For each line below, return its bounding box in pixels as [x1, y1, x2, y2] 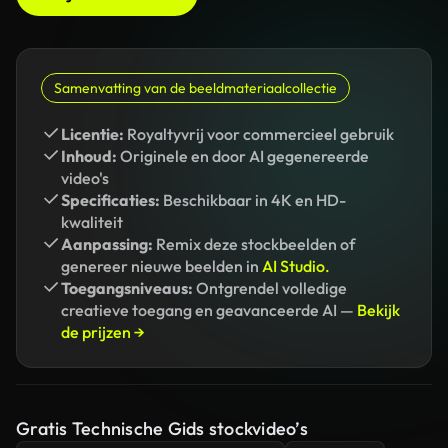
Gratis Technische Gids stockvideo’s [16, 417, 308, 440]
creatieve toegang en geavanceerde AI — [61, 300, 357, 320]
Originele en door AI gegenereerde [117, 146, 369, 166]
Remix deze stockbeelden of [153, 234, 355, 254]
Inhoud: [61, 146, 117, 166]
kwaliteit [61, 212, 123, 232]
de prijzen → [61, 322, 145, 342]
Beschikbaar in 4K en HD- [160, 190, 346, 210]
